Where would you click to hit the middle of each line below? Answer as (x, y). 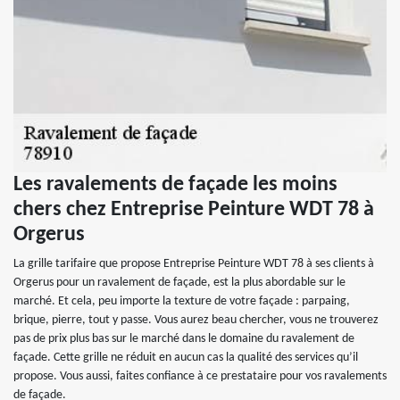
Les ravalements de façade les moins (175, 185)
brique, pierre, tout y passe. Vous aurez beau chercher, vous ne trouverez (196, 320)
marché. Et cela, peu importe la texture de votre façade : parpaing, (182, 301)
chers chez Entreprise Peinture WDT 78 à (194, 210)
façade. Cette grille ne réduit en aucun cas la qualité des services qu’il (186, 358)
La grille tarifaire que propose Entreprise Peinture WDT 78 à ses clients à (194, 264)
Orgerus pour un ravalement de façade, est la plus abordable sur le (179, 283)
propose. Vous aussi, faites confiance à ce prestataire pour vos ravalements (200, 376)
